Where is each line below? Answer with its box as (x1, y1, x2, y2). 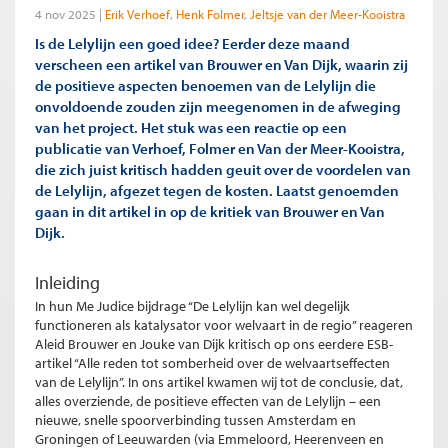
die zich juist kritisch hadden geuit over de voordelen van (35, 159, 411, 180)
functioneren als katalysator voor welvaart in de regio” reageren (35, 316, 413, 335)
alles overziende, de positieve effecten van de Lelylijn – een (35, 392, 381, 411)
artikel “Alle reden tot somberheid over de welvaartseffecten (35, 354, 390, 373)
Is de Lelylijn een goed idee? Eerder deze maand (35, 33, 350, 54)
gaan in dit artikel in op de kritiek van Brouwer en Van (35, 201, 385, 222)
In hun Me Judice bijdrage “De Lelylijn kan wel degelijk (35, 297, 350, 316)
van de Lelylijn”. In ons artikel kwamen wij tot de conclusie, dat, (35, 373, 403, 392)
